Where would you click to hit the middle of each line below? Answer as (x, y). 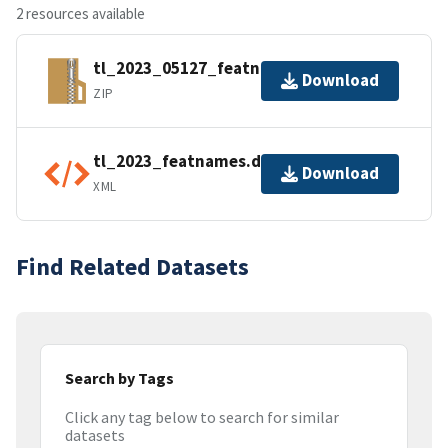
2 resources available (80, 13)
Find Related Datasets (132, 266)
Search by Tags (119, 377)
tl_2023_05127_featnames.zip (211, 68)
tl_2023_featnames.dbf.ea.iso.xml (227, 161)
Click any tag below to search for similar (202, 417)
